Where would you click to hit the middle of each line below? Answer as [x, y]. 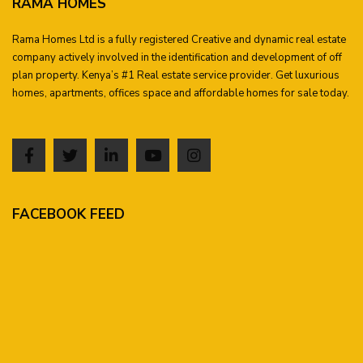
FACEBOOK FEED [68, 215]
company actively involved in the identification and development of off [177, 58]
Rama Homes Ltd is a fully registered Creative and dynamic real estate [179, 40]
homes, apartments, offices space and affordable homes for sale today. [181, 94]
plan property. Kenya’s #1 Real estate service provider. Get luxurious [176, 76]
